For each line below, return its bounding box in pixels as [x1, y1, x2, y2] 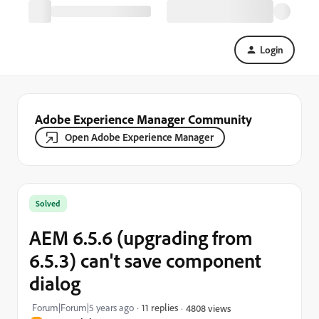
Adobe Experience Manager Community [35, 111, 252, 127]
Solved [36, 198, 61, 209]
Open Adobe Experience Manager [65, 130, 214, 144]
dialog [29, 271, 80, 296]
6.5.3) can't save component [29, 248, 261, 273]
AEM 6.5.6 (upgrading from [29, 225, 253, 250]
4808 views [186, 301, 231, 314]
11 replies [142, 301, 178, 313]
